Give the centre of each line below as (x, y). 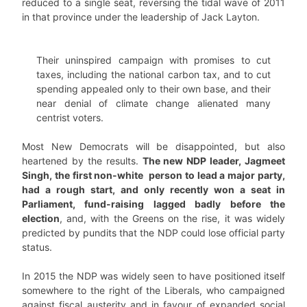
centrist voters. (70, 118)
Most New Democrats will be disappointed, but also (153, 146)
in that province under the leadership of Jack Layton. (141, 17)
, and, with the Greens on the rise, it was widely (172, 218)
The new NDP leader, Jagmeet (213, 161)
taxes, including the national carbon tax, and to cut (153, 74)
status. (37, 247)
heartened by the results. (82, 161)
